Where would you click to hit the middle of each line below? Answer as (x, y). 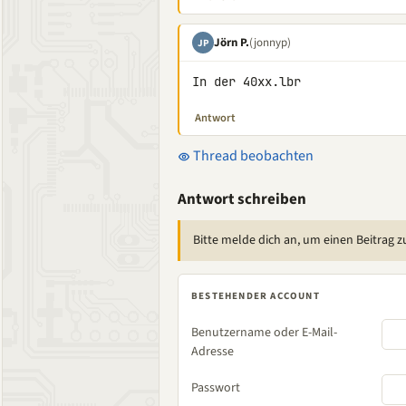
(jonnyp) (270, 42)
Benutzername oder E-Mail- (264, 333)
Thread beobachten (252, 156)
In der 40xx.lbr (246, 82)
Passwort (216, 388)
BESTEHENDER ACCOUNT (256, 296)
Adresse (213, 352)
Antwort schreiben (242, 199)
